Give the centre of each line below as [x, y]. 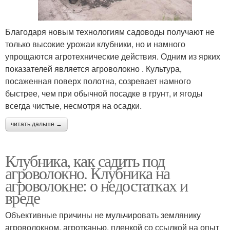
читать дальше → [36, 124]
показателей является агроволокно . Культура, [93, 69]
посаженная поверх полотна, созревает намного [98, 81]
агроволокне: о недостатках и [97, 185]
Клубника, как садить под [85, 161]
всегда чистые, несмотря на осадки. [73, 106]
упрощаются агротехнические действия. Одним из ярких [113, 56]
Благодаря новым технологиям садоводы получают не [110, 32]
